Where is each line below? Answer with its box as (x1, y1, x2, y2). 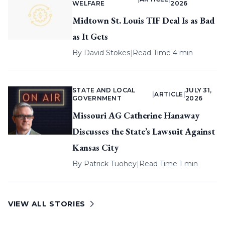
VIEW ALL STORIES (8, 199, 86, 209)
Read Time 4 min (133, 48, 193, 58)
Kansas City (72, 142, 119, 154)
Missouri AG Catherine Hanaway (72, 109, 199, 122)
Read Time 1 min (139, 159, 198, 169)
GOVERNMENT (72, 94, 122, 102)
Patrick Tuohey (84, 159, 137, 169)
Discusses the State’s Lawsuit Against (72, 126, 215, 138)
